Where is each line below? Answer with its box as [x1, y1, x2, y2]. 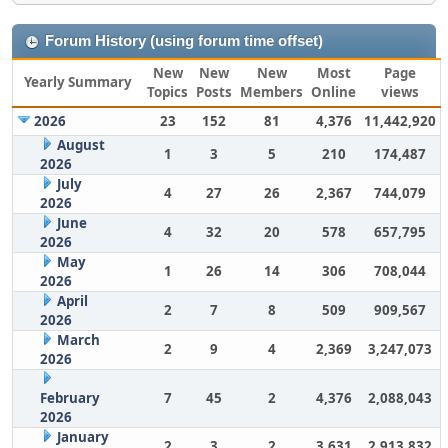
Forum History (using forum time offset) [45, 33, 323, 49]
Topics [147, 83, 188, 101]
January [56, 428, 109, 446]
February [39, 389, 100, 407]
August [56, 136, 105, 154]
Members [240, 83, 303, 101]
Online [311, 83, 356, 101]
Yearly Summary [24, 73, 132, 91]
